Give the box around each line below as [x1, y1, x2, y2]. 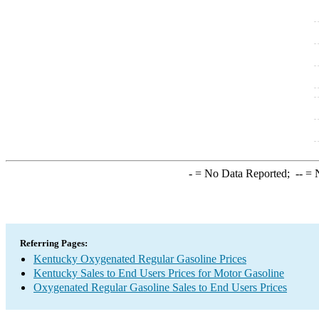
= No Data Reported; [192, 167, 296, 179]
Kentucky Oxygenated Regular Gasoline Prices [33, 253, 246, 265]
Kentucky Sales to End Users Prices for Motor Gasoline [33, 267, 284, 279]
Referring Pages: [20, 238, 88, 249]
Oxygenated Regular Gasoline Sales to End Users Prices [33, 281, 287, 293]
